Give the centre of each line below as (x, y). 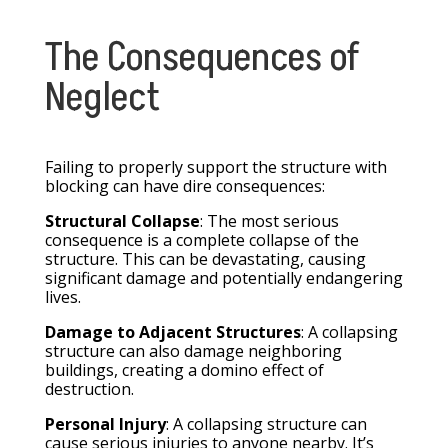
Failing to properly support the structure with (215, 167)
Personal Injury (105, 424)
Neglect (102, 98)
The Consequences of (202, 58)
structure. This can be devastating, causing (205, 259)
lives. (62, 297)
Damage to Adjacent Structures (172, 332)
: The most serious (269, 221)
